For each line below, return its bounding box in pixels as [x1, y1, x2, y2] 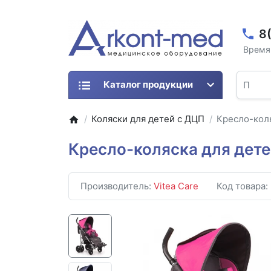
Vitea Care [154, 180, 198, 192]
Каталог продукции [103, 79, 193, 91]
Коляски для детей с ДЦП [91, 113, 205, 125]
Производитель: [80, 180, 154, 192]
